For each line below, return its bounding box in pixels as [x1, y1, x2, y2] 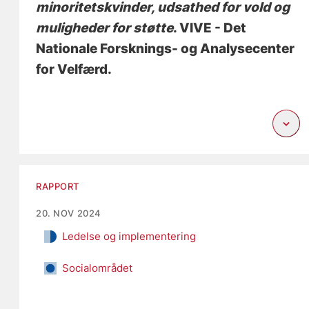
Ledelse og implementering [62, 230, 197, 243]
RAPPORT [36, 181, 80, 192]
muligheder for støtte [36, 20, 174, 37]
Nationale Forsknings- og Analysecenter [36, 41, 295, 57]
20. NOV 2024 [36, 208, 101, 219]
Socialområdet [62, 261, 133, 275]
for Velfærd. [36, 61, 112, 78]
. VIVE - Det [173, 20, 247, 37]
